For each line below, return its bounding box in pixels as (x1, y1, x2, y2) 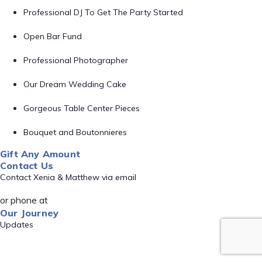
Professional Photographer (23, 55, 128, 65)
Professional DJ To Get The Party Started (23, 7, 183, 18)
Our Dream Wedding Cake (23, 79, 126, 89)
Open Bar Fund (23, 31, 82, 42)
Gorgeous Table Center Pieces (23, 103, 140, 113)
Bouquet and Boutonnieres (23, 127, 127, 137)
